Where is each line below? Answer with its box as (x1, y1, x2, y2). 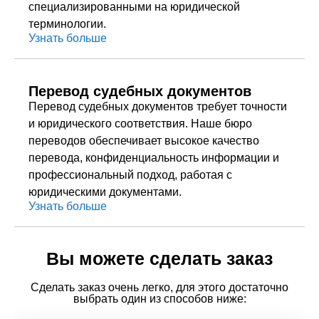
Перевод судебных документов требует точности (28, 100, 287, 113)
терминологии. (28, 18, 106, 30)
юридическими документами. (28, 186, 182, 198)
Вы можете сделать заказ (46, 249, 273, 268)
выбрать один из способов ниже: (73, 293, 246, 305)
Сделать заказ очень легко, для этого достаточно (31, 281, 288, 293)
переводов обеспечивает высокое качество (28, 135, 259, 147)
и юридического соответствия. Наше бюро (28, 117, 252, 130)
